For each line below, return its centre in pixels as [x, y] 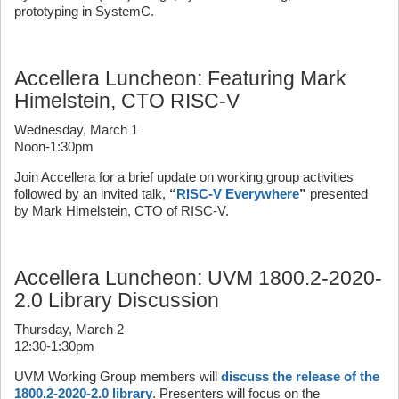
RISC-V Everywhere [238, 194]
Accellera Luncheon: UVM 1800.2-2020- [198, 278]
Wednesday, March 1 [76, 130]
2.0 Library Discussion [117, 300]
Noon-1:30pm [54, 147]
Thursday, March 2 [69, 329]
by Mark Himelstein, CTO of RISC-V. [122, 211]
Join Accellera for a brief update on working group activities [184, 177]
